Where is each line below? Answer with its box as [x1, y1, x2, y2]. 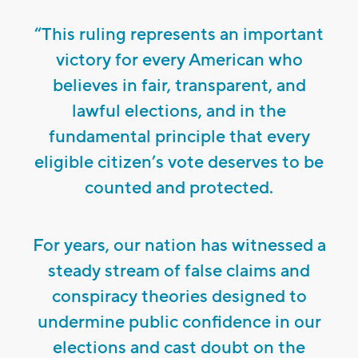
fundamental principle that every [48, 125, 310, 149]
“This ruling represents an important [34, 23, 324, 46]
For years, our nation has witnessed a [32, 234, 326, 257]
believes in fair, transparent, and [52, 74, 306, 97]
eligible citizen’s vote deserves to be [34, 151, 324, 174]
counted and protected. [85, 177, 273, 200]
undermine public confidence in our [37, 311, 321, 334]
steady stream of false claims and [48, 260, 310, 283]
